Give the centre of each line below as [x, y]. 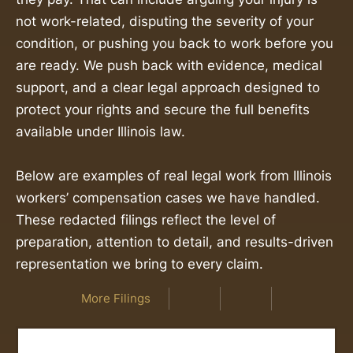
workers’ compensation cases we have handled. [168, 197]
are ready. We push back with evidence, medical [169, 65]
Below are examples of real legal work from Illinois [174, 175]
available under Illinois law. [100, 131]
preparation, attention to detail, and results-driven [175, 242]
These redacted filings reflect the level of [146, 219]
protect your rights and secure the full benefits [163, 109]
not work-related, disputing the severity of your [165, 21]
